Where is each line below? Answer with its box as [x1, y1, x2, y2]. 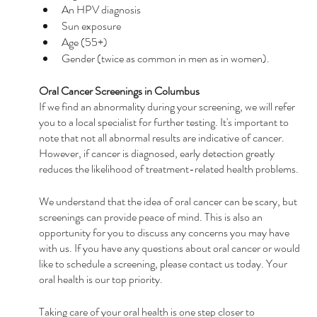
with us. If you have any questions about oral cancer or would [38, 239, 302, 256]
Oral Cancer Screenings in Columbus [38, 82, 200, 99]
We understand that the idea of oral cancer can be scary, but [38, 192, 299, 209]
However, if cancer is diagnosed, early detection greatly [38, 144, 277, 161]
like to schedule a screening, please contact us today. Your [38, 255, 289, 272]
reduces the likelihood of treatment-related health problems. [38, 160, 299, 177]
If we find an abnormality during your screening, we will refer [38, 98, 297, 115]
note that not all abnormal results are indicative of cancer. [38, 129, 287, 146]
